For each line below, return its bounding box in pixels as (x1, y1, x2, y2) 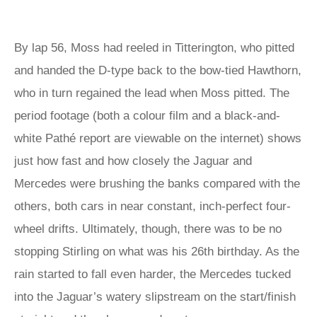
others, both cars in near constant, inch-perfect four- (14, 200, 291, 213)
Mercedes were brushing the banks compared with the (14, 177, 300, 190)
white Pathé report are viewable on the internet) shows (14, 132, 301, 145)
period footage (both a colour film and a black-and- (14, 109, 280, 122)
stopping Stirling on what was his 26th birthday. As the (14, 245, 299, 258)
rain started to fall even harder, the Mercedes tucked (14, 267, 291, 281)
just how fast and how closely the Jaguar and (14, 154, 252, 168)
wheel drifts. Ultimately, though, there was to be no (14, 222, 282, 236)
